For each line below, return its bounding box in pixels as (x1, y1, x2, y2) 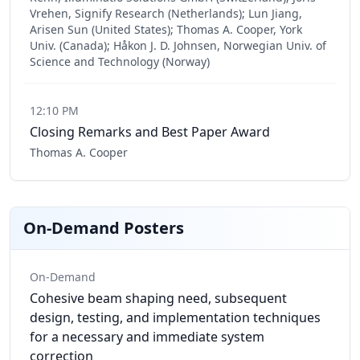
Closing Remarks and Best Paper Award (30, 123, 270, 141)
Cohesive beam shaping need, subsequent (30, 289, 287, 307)
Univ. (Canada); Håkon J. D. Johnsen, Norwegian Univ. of (30, 38, 326, 53)
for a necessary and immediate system (30, 328, 264, 346)
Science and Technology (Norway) (30, 54, 210, 69)
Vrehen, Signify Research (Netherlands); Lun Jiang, (30, 6, 302, 21)
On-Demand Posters (23, 217, 184, 239)
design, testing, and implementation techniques (30, 309, 321, 326)
